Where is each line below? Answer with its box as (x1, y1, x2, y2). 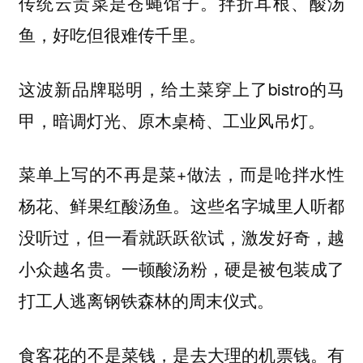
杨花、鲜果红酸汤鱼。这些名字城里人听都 (18, 193, 345, 218)
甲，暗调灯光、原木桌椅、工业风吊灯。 (18, 107, 325, 132)
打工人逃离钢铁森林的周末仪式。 (18, 288, 274, 313)
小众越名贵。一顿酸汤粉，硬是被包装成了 (18, 256, 345, 281)
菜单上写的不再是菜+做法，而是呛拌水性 (18, 161, 345, 186)
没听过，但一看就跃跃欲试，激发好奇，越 (18, 224, 345, 250)
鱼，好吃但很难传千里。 (18, 21, 206, 46)
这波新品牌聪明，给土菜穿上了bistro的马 (18, 75, 345, 100)
